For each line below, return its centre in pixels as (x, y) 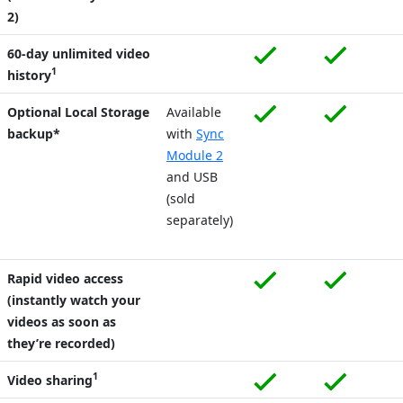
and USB (192, 176)
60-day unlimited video (79, 53)
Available (194, 112)
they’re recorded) (61, 343)
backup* (34, 133)
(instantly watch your (74, 300)
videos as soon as (62, 321)
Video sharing (50, 380)
